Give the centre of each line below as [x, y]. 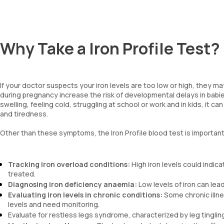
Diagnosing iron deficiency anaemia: [72, 184]
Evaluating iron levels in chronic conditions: [85, 195]
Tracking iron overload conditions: [69, 164]
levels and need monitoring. [54, 204]
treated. [22, 174]
